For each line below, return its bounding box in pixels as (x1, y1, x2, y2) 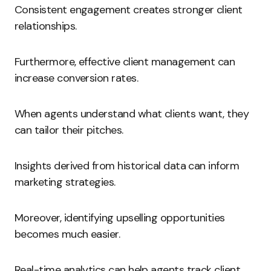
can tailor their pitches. (15, 123, 123, 137)
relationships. (15, 19, 77, 33)
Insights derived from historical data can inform (15, 158, 240, 173)
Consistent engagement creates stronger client (15, 2, 243, 17)
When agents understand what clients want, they (15, 106, 249, 121)
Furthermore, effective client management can (15, 54, 235, 69)
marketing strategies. (15, 175, 116, 189)
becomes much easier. (15, 227, 120, 241)
